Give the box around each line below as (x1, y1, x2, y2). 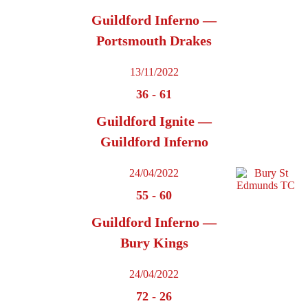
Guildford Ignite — (96, 113, 212, 129)
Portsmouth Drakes (96, 33, 212, 49)
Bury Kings (120, 235, 188, 251)
